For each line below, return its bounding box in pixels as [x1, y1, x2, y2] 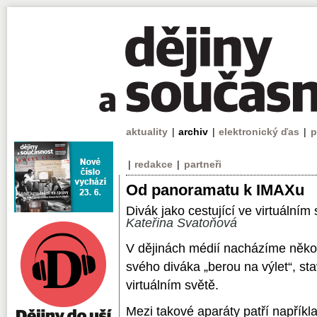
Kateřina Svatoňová [126, 216, 237, 230]
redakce [134, 158, 173, 170]
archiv [178, 126, 209, 137]
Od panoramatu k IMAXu [126, 181, 304, 199]
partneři [183, 158, 221, 170]
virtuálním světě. [126, 278, 219, 292]
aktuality [126, 126, 168, 137]
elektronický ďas [219, 126, 300, 137]
